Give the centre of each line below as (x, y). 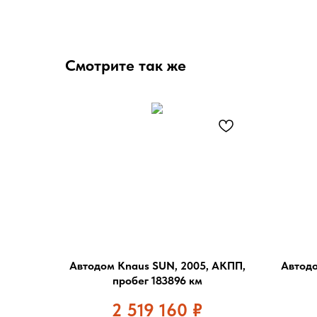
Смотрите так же (126, 65)
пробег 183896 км (157, 280)
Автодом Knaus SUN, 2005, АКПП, (157, 265)
